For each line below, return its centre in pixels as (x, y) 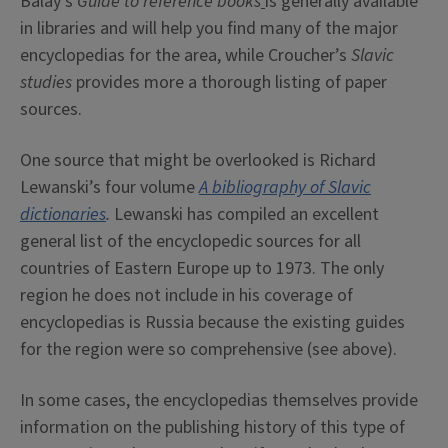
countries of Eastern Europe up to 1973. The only (202, 269)
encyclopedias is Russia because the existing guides (212, 323)
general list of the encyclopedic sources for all (190, 242)
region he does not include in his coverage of (186, 296)
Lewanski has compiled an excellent (246, 215)
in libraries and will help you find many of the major (209, 29)
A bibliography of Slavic (285, 188)
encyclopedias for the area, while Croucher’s (185, 56)
